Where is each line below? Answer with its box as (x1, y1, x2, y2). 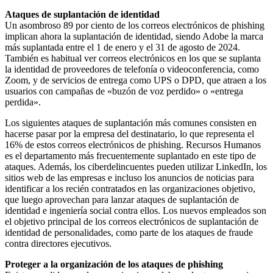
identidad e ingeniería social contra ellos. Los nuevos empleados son (5, 205, 266, 216)
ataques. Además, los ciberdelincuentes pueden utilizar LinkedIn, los (5, 161, 267, 172)
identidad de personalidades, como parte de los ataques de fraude (5, 227, 253, 238)
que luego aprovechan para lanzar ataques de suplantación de (5, 194, 239, 205)
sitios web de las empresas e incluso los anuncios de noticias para (5, 172, 254, 183)
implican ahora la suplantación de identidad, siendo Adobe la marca (5, 30, 263, 41)
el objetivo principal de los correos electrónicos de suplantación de (5, 216, 258, 227)
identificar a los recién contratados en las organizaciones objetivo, (5, 183, 255, 194)
